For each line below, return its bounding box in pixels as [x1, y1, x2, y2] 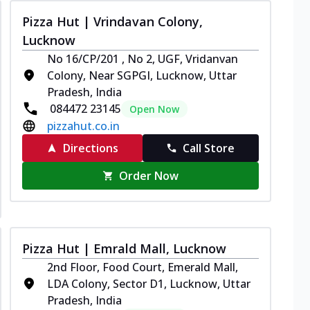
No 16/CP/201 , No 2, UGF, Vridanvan [47, 51, 238, 66]
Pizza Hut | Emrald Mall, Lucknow [22, 239, 226, 257]
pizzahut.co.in [47, 118, 120, 134]
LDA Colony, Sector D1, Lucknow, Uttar [47, 275, 250, 291]
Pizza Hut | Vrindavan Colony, [22, 12, 203, 30]
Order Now [119, 167, 179, 183]
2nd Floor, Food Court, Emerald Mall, [47, 259, 238, 275]
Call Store [183, 140, 235, 156]
